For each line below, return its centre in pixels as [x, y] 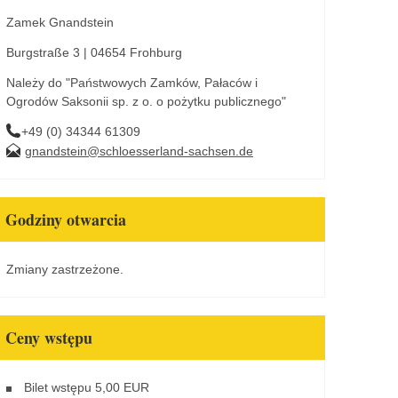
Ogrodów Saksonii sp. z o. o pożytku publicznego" [146, 101]
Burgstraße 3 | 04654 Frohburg [94, 52]
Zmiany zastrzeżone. [65, 269]
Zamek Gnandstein [60, 22]
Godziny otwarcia [66, 219]
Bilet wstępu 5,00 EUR [87, 387]
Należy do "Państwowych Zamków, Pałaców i [132, 82]
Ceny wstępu [49, 337]
